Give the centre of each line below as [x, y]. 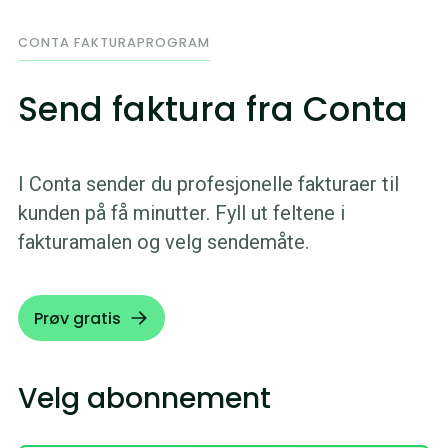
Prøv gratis [77, 318]
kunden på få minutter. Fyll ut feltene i [181, 213]
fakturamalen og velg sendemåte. [163, 242]
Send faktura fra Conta [212, 110]
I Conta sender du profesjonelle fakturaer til [208, 184]
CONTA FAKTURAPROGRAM [113, 43]
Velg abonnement [144, 398]
